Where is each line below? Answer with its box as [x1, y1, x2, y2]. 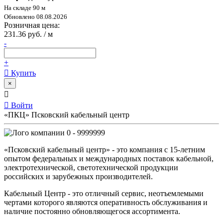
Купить [9, 68, 36, 77]
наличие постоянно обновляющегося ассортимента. [4, 207, 180, 216]
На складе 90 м [4, 3, 45, 11]
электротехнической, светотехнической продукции [4, 163, 178, 172]
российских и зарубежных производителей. [4, 172, 153, 181]
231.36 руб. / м [4, 29, 53, 38]
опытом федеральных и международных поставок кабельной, [4, 154, 214, 163]
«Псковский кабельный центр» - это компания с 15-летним [4, 145, 205, 154]
